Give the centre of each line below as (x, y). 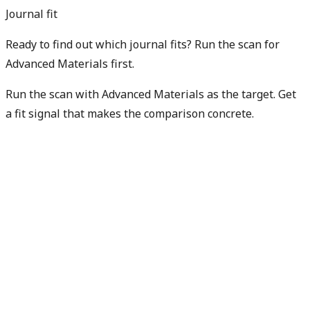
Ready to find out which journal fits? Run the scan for (143, 45)
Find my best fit (45, 133)
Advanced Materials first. (70, 64)
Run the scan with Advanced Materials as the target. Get (151, 94)
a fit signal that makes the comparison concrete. (130, 114)
